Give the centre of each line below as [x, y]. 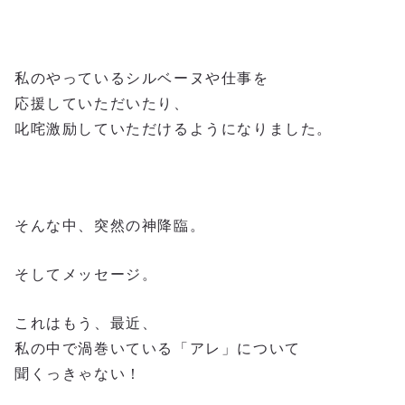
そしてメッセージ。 [86, 274]
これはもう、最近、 [86, 323]
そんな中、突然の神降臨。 [110, 226]
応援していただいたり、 [102, 104]
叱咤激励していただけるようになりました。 [174, 129]
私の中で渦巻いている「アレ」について [158, 348]
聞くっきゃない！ [78, 373]
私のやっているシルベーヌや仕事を [142, 79]
